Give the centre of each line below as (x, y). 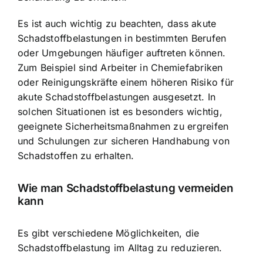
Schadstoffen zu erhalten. (76, 156)
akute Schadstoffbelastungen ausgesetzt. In (117, 97)
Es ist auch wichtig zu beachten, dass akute (117, 24)
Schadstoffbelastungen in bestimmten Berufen (122, 38)
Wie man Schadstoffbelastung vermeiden (126, 188)
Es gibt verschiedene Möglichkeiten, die (109, 233)
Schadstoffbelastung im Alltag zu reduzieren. (120, 248)
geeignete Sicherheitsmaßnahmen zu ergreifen (123, 127)
